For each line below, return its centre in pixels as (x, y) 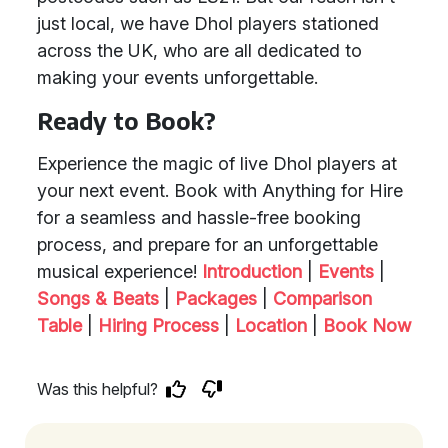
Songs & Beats (98, 298)
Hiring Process (158, 325)
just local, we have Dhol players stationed (208, 23)
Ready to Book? (126, 120)
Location (271, 325)
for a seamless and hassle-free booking (199, 217)
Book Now (367, 325)
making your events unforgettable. (177, 77)
